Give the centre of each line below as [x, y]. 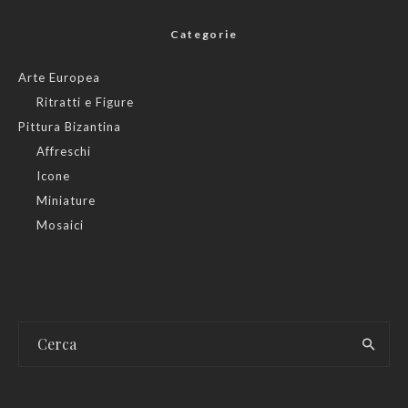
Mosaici [60, 224]
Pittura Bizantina [70, 126]
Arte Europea [59, 77]
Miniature [66, 200]
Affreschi [64, 151]
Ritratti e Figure [85, 102]
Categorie [204, 34]
